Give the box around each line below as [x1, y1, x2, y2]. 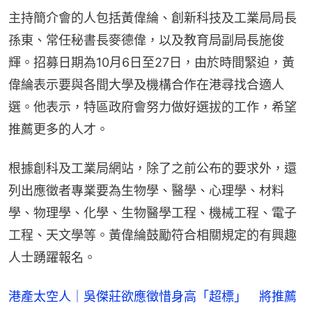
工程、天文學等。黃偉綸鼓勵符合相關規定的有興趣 [8, 228, 297, 243]
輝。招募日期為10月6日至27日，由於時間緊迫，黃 [8, 55, 295, 70]
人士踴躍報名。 [8, 250, 96, 265]
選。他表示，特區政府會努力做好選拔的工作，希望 [8, 100, 297, 115]
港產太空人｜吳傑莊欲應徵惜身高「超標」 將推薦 [8, 289, 297, 304]
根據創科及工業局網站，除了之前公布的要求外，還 [8, 161, 297, 176]
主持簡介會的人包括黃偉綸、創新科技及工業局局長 [8, 10, 297, 26]
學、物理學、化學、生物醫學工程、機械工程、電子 [8, 205, 297, 221]
